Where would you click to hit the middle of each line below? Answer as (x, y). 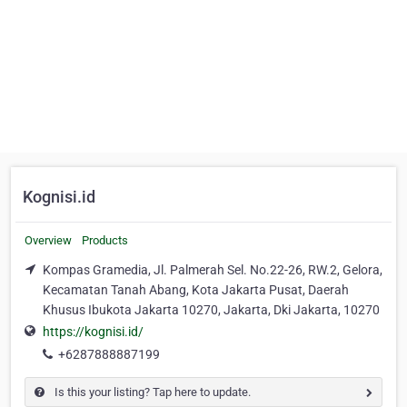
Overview (48, 240)
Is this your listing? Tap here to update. (151, 392)
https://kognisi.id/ (93, 332)
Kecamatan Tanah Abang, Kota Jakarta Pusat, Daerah (196, 290)
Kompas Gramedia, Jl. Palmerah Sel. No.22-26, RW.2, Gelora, (213, 270)
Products (105, 240)
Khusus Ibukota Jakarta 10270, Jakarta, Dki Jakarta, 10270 (211, 310)
